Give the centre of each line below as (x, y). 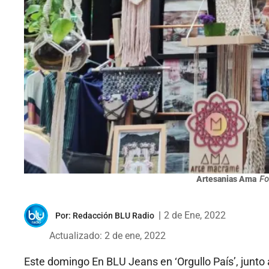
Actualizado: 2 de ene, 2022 (107, 236)
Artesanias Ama (226, 179)
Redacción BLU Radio (113, 216)
